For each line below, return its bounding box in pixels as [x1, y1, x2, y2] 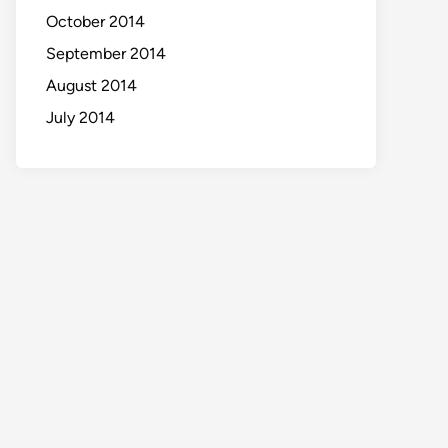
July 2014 [46, 108, 115, 127]
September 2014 [46, 44, 166, 63]
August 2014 [46, 76, 137, 95]
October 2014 [46, 12, 145, 31]
